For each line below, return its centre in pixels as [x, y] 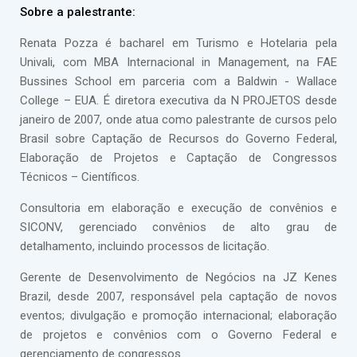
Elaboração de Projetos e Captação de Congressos [178, 158]
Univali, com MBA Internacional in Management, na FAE [178, 62]
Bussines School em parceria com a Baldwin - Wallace [178, 81]
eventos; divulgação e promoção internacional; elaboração [178, 316]
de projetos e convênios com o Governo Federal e [178, 335]
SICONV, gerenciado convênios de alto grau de [178, 227]
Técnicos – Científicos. [80, 177]
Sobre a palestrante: [78, 12]
